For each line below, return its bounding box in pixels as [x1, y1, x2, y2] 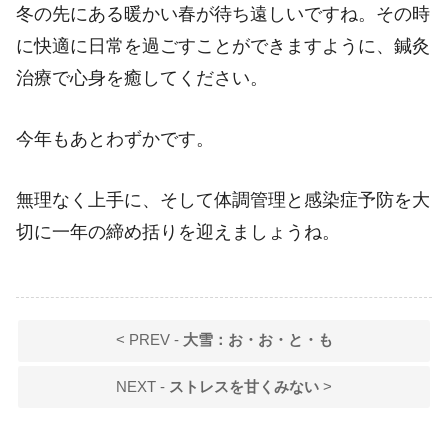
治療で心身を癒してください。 [16, 68, 268, 89]
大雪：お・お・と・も [182, 332, 333, 349]
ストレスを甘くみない [169, 378, 319, 395]
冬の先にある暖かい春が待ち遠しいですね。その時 [16, 4, 430, 25]
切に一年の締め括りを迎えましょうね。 [16, 221, 340, 242]
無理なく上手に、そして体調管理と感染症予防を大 [16, 189, 430, 210]
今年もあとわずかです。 [16, 129, 214, 149]
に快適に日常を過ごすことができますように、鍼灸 [16, 36, 430, 57]
